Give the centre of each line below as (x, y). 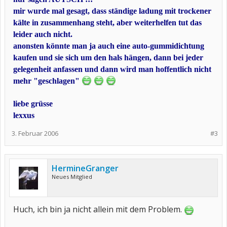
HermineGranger (85, 168)
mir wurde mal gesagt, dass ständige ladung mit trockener (112, 11)
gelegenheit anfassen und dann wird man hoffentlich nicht (112, 69)
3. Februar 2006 (35, 133)
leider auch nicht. (43, 34)
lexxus (24, 115)
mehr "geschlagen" (47, 81)
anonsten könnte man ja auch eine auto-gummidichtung (109, 46)
